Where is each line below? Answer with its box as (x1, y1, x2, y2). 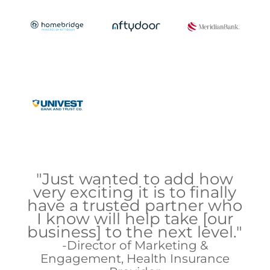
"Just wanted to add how (36, 169, 234, 189)
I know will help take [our (36, 209, 233, 228)
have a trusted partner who (27, 195, 243, 215)
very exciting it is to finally (33, 182, 237, 202)
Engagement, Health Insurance (40, 251, 230, 266)
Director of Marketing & (66, 237, 208, 253)
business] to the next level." (27, 222, 243, 242)
